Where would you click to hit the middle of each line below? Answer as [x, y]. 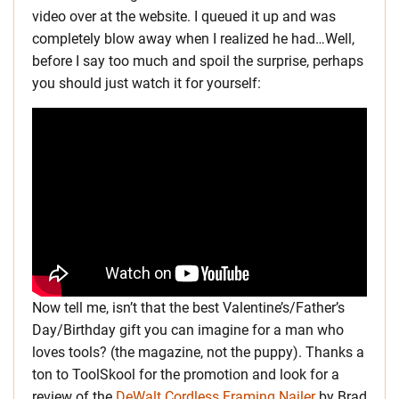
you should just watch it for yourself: [147, 83]
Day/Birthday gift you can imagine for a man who [188, 330]
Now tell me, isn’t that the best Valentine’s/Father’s [188, 307]
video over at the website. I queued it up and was [184, 16]
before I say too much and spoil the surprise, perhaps [198, 61]
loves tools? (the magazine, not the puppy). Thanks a [198, 352]
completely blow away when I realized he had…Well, [193, 39]
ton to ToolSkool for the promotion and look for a [186, 374]
